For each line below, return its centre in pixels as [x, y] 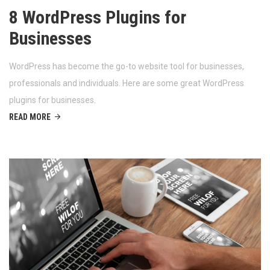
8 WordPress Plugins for [98, 17]
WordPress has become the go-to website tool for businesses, [127, 66]
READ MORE [30, 117]
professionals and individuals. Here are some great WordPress [127, 83]
